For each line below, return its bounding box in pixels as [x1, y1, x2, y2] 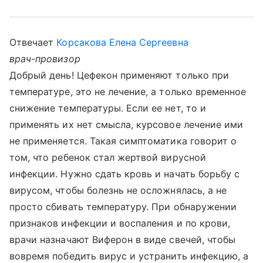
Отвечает [9, 36, 57, 48]
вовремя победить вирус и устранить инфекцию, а [9, 250, 249, 262]
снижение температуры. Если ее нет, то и [9, 102, 206, 114]
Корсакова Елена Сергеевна [56, 36, 188, 48]
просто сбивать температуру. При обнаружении [9, 201, 237, 213]
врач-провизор [9, 53, 80, 65]
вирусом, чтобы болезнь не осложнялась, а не [9, 184, 227, 196]
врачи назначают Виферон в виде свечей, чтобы [9, 234, 236, 245]
